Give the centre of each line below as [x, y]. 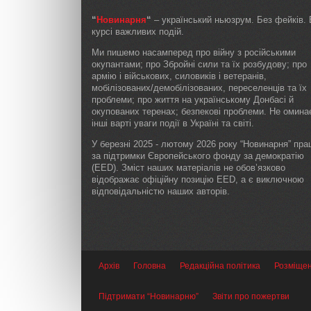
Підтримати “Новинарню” [149, 297]
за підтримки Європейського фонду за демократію [198, 156]
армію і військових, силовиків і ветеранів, [179, 76]
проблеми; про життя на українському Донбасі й [193, 100]
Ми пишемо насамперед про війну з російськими [194, 53]
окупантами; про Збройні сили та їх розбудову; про [199, 65]
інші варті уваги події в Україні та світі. [173, 124]
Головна [150, 266]
